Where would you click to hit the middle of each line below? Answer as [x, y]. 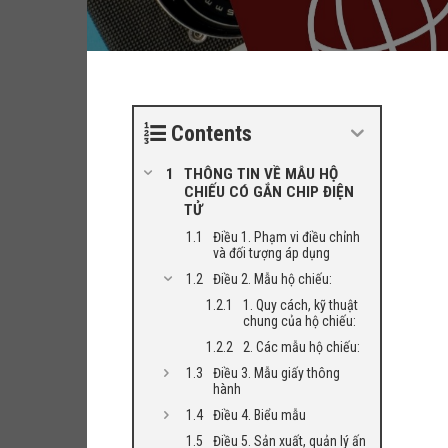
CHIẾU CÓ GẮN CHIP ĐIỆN [269, 192]
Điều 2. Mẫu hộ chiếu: [272, 279]
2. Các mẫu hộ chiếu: [301, 347]
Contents [211, 133]
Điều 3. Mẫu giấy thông [276, 373]
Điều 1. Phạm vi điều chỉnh [286, 237]
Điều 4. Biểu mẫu [259, 415]
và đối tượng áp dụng [271, 253]
